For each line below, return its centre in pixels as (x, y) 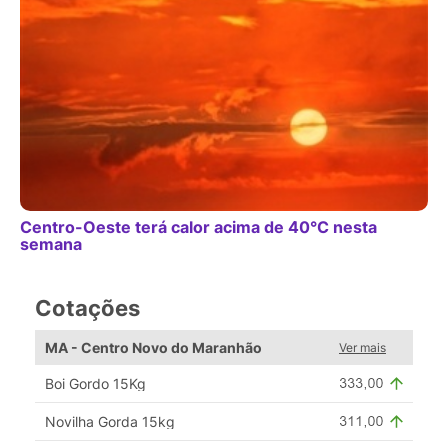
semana (51, 244)
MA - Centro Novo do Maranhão (153, 348)
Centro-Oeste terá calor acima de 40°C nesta (198, 227)
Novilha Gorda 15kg (110, 422)
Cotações (87, 307)
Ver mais (362, 348)
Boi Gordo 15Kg (95, 384)
